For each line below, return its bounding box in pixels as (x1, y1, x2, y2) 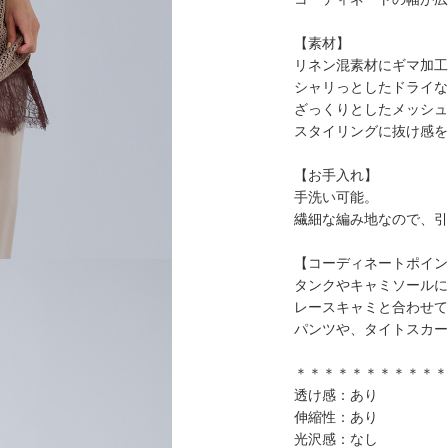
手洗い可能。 (294, 186, 378, 207)
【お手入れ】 (294, 164, 378, 185)
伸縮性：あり (294, 406, 378, 427)
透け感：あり (294, 384, 378, 405)
